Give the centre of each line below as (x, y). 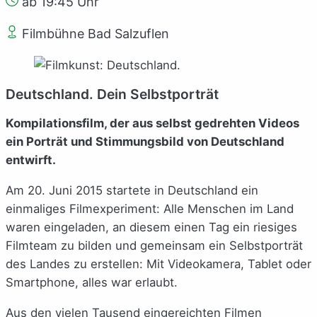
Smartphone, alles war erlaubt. (92, 283)
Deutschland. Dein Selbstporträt (112, 94)
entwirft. (31, 160)
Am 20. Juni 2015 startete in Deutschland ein (132, 191)
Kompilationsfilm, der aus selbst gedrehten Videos (152, 123)
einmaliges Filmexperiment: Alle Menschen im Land (150, 209)
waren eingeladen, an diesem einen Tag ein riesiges (151, 227)
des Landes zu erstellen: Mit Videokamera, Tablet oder (158, 264)
